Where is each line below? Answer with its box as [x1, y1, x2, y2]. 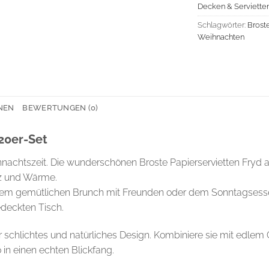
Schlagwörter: [198, 20, 247, 30]
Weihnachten [198, 32, 244, 42]
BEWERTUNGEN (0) [22, 103, 98, 112]
